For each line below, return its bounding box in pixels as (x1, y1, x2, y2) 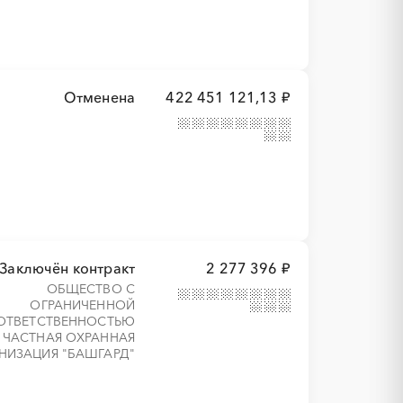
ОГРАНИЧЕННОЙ (30, 297, 136, 313)
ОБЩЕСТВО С (46, 281, 136, 297)
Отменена (63, 88, 136, 106)
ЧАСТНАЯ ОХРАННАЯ (2, 329, 136, 345)
